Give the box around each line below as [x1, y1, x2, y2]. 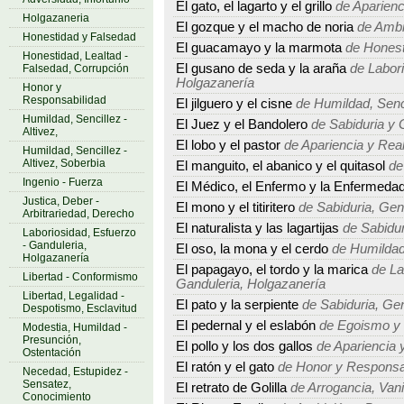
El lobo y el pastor [176, 138, 280, 152]
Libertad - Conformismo [23, 271, 138, 283]
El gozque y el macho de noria [176, 20, 353, 34]
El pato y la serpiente [176, 298, 298, 312]
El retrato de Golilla [176, 381, 287, 395]
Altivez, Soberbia [23, 157, 106, 170]
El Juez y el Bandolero [176, 117, 308, 132]
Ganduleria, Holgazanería [176, 277, 326, 291]
